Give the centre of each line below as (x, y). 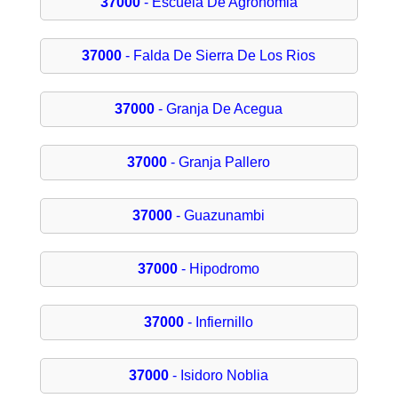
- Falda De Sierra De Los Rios (219, 56)
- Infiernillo (219, 322)
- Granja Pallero (219, 163)
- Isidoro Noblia (219, 376)
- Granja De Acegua (219, 109)
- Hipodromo (219, 269)
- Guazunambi (219, 216)
